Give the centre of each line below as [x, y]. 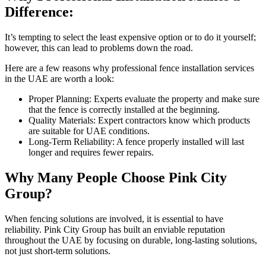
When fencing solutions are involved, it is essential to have [114, 218]
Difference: [39, 12]
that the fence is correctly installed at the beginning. [124, 109]
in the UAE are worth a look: [59, 78]
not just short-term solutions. [58, 251]
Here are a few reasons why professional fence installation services [129, 68]
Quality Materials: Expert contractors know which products [139, 120]
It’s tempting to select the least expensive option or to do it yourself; [130, 37]
